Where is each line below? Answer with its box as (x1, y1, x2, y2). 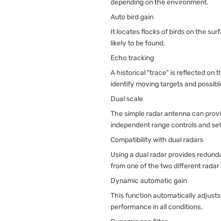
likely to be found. (110, 39, 165, 47)
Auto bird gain (110, 13, 153, 21)
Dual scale (110, 95, 143, 103)
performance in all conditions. (110, 203, 203, 211)
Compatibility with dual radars (110, 136, 203, 144)
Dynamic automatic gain (110, 177, 187, 185)
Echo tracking (110, 54, 154, 62)
